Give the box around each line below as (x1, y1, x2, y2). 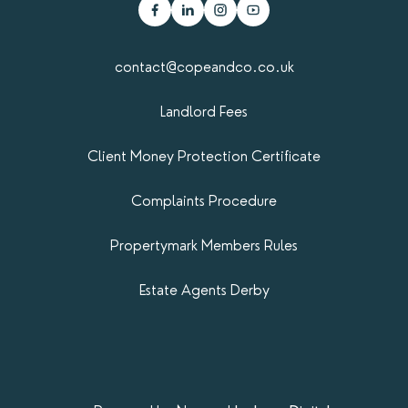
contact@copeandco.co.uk (114, 57, 294, 76)
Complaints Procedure (131, 191, 277, 209)
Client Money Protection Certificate (87, 147, 321, 165)
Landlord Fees (160, 102, 248, 120)
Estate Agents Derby (138, 280, 270, 299)
